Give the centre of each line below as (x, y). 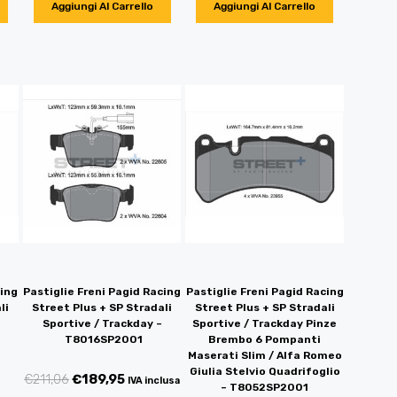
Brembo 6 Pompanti (265, 340)
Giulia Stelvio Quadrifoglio (265, 372)
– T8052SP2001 (265, 388)
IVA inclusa (154, 381)
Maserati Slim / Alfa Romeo (265, 356)
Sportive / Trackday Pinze (265, 324)
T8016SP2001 (102, 340)
